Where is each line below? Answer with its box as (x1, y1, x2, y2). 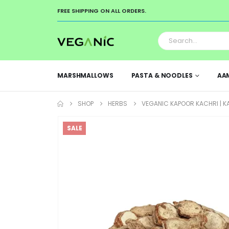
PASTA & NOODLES (131, 71, 193, 80)
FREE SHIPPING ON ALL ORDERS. (57, 7, 146, 15)
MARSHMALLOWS (57, 71, 113, 80)
